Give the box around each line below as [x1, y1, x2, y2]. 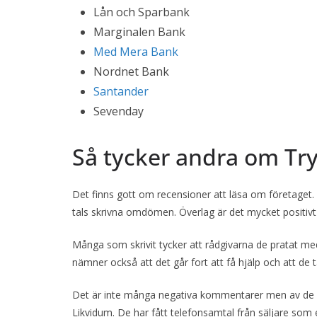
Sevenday [93, 103, 144, 120]
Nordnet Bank [93, 64, 169, 80]
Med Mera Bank [93, 44, 178, 60]
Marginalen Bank [93, 24, 185, 40]
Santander [93, 83, 149, 100]
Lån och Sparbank [93, 4, 190, 21]
